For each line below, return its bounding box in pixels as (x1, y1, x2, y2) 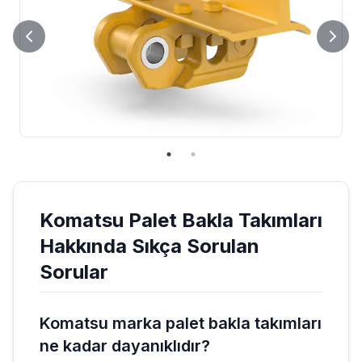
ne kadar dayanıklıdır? (40, 335, 210, 356)
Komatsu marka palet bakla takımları (40, 313, 322, 333)
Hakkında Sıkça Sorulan (40, 234, 259, 258)
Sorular (40, 259, 108, 284)
